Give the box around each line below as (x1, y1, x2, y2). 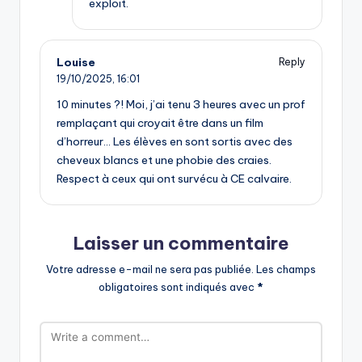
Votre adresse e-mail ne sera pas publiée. (46, 263, 254, 276)
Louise (57, 54, 95, 69)
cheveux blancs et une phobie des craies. (57, 153, 271, 168)
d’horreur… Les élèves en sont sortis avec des (57, 134, 293, 149)
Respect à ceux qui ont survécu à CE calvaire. (57, 171, 292, 187)
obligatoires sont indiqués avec (99, 280, 257, 294)
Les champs (256, 263, 316, 276)
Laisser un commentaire (73, 232, 289, 255)
